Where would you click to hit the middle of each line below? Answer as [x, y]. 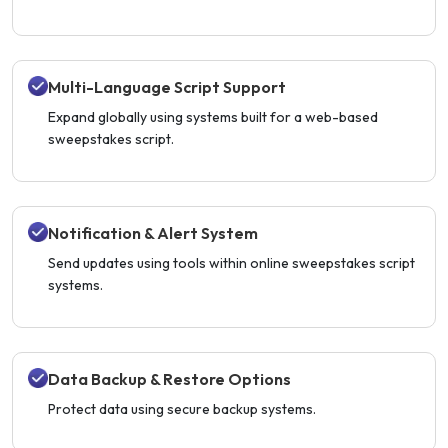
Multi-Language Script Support [167, 87]
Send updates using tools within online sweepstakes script [231, 263]
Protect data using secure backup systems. [182, 409]
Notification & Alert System [153, 233]
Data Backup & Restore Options [169, 379]
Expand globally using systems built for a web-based [213, 117]
